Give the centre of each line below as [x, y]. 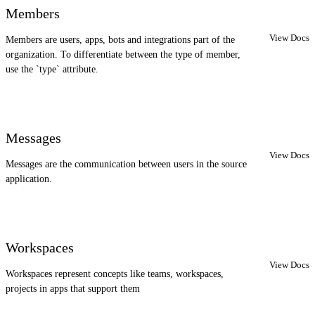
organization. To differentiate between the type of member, [123, 55]
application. [29, 179]
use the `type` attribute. [52, 70]
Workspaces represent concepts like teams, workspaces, [115, 274]
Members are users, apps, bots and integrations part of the [120, 40]
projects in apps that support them [73, 289]
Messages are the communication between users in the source [126, 165]
